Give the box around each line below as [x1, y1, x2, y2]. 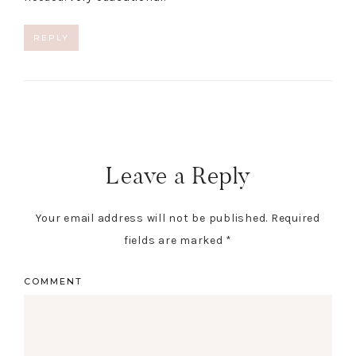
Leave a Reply [105, 161, 251, 192]
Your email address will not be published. [36, 211, 268, 226]
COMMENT [24, 276, 83, 288]
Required [270, 211, 320, 226]
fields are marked [123, 234, 226, 248]
